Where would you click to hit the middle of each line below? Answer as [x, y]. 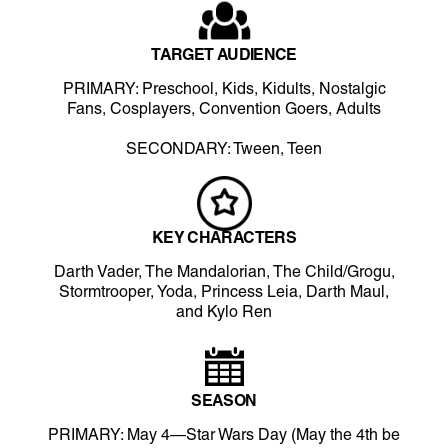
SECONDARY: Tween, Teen [224, 149]
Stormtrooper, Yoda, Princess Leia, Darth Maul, [224, 292]
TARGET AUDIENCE [224, 55]
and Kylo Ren [224, 312]
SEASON [224, 401]
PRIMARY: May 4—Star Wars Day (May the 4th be [224, 435]
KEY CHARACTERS [224, 238]
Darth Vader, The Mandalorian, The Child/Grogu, [224, 272]
